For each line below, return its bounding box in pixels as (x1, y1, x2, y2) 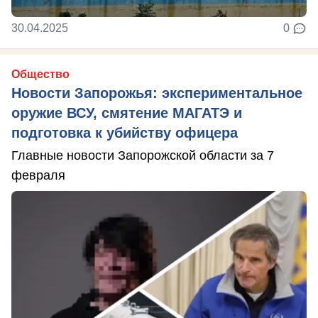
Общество (11, 68, 70, 80)
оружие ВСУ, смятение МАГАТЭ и (11, 105, 242, 121)
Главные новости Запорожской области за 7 (11, 148, 274, 163)
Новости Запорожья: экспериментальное (11, 85, 302, 101)
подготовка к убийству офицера (11, 125, 238, 141)
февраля (11, 168, 65, 182)
